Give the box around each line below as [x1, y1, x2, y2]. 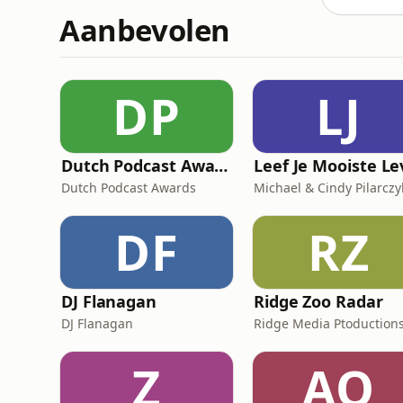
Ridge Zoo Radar [254, 291, 383, 312]
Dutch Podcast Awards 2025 [214, 155, 228, 176]
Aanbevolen [59, 10, 231, 50]
